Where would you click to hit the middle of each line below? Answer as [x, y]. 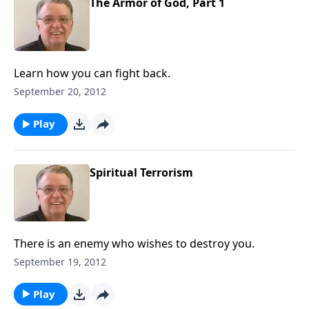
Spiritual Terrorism [141, 172]
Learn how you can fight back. [92, 73]
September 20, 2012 [60, 91]
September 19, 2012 [60, 261]
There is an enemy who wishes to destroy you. [134, 243]
